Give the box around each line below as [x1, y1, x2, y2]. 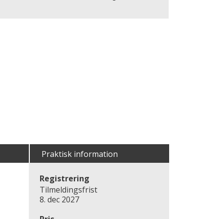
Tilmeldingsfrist [40, 184, 97, 195]
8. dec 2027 [40, 194, 79, 205]
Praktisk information [42, 149, 118, 159]
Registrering [40, 173, 89, 184]
